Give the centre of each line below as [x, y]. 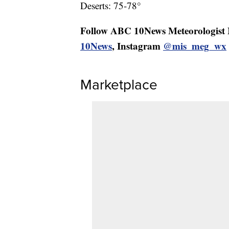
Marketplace [119, 84]
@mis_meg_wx [195, 46]
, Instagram [138, 46]
